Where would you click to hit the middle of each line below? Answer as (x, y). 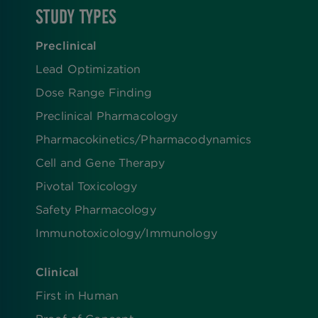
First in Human (77, 295)
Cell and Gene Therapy (100, 162)
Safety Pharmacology (96, 209)
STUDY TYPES (76, 17)
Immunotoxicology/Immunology (126, 232)
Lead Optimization (88, 68)
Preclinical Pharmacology (107, 115)
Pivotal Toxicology (87, 186)
